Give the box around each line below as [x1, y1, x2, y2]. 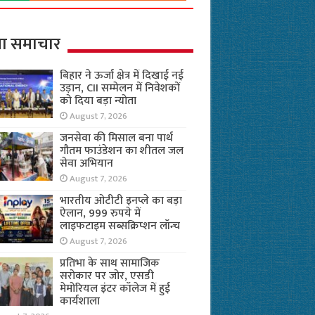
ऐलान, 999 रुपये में [59, 204, 141, 224]
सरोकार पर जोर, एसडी [59, 266, 154, 286]
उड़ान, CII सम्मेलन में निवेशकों [59, 79, 180, 98]
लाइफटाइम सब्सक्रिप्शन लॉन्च [59, 217, 180, 236]
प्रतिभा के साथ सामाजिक [59, 254, 160, 274]
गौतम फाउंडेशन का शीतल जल [59, 141, 184, 161]
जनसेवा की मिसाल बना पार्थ [59, 129, 173, 148]
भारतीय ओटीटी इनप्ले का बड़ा [59, 191, 182, 211]
